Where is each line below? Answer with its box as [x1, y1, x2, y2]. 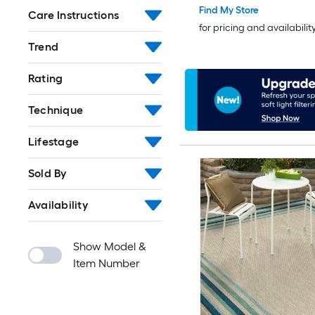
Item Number [73, 256, 140, 270]
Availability [28, 198, 88, 212]
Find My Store [198, 4, 259, 16]
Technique [28, 103, 84, 117]
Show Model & [73, 239, 146, 253]
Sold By [28, 166, 67, 180]
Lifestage [28, 134, 79, 148]
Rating [28, 71, 63, 85]
